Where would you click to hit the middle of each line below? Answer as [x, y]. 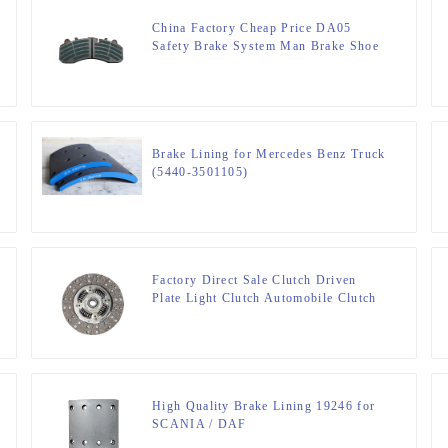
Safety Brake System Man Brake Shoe [265, 46]
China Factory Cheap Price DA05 [251, 28]
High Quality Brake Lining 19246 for [263, 406]
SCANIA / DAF [199, 424]
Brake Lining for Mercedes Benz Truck [268, 154]
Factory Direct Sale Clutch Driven [254, 280]
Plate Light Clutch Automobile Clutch [264, 298]
